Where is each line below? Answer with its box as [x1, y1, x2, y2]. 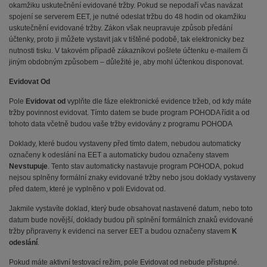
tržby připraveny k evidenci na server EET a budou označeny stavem [9, 226, 232, 235]
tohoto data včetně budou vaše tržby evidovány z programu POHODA [9, 119, 232, 128]
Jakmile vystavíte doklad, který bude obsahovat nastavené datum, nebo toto [9, 204, 253, 213]
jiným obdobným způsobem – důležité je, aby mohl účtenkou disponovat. [9, 57, 244, 66]
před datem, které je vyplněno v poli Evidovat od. [9, 184, 166, 193]
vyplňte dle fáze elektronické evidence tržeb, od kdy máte [66, 97, 252, 105]
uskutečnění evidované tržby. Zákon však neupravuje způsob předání [9, 23, 232, 32]
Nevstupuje [9, 162, 48, 170]
